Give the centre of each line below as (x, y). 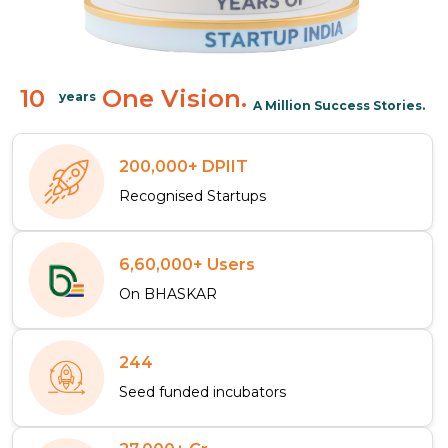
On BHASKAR (168, 293)
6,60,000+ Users (187, 264)
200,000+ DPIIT (183, 166)
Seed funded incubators (202, 391)
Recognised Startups (192, 195)
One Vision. (174, 98)
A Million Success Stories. (339, 105)
